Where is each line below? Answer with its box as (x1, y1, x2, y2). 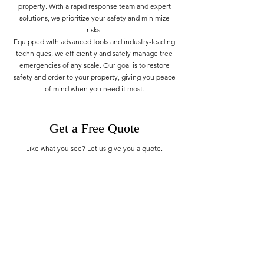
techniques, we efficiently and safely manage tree (16, 49, 173, 58)
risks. (87, 25, 102, 34)
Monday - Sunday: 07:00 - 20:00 (35, 237, 152, 247)
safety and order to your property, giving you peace (13, 72, 176, 81)
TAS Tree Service (42, 214, 146, 230)
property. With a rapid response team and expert (18, 2, 171, 11)
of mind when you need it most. (44, 84, 144, 93)
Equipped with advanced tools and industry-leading (14, 37, 175, 46)
